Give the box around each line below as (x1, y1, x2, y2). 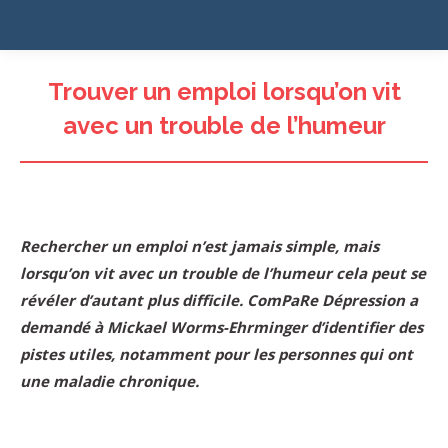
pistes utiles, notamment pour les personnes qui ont (20, 344, 413, 364)
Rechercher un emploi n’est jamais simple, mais (20, 236, 379, 256)
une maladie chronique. (20, 371, 199, 391)
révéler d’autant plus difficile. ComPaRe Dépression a (20, 290, 418, 310)
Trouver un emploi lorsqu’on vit (47, 77, 401, 106)
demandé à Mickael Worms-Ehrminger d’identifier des (20, 317, 423, 337)
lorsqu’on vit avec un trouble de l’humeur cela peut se (20, 263, 426, 283)
